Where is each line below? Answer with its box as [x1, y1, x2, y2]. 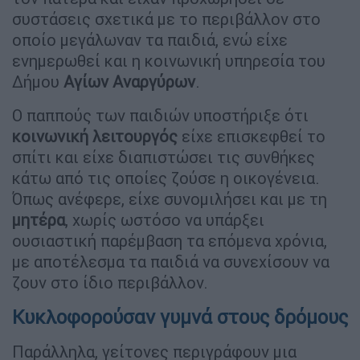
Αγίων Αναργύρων [63, 72, 195, 92]
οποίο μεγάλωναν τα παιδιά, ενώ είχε [12, 30, 288, 51]
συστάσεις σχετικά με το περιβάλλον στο [12, 9, 321, 30]
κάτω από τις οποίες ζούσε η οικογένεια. [12, 168, 320, 189]
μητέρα [12, 210, 65, 231]
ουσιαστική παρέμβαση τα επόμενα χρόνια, [12, 231, 327, 252]
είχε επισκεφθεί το [178, 126, 325, 147]
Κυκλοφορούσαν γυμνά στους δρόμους [12, 305, 348, 329]
